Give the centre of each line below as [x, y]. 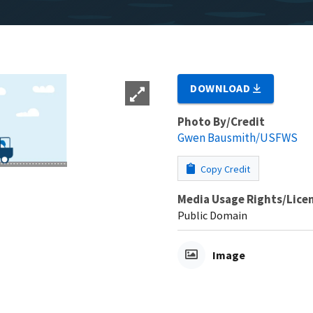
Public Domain [212, 215]
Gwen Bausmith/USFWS [238, 137]
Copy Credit [224, 169]
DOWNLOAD [222, 88]
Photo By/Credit [221, 121]
